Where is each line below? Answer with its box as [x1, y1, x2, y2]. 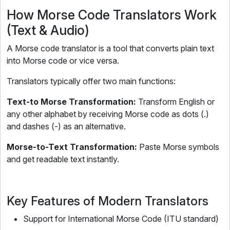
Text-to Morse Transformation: [7, 97, 138, 107]
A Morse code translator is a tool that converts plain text [7, 43, 214, 53]
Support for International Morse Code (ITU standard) [23, 214, 219, 224]
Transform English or [138, 97, 215, 107]
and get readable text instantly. [7, 154, 119, 164]
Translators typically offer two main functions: [7, 76, 176, 86]
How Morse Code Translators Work [7, 7, 217, 23]
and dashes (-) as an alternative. [7, 121, 126, 131]
